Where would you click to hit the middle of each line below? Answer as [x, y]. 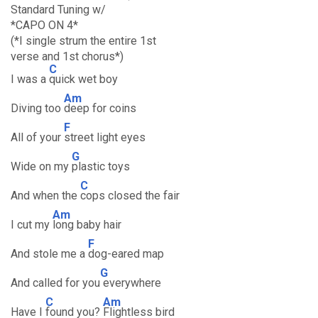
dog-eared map [126, 254]
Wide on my [41, 166]
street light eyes [105, 137]
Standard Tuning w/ [58, 10]
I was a [30, 79]
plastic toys [101, 166]
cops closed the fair [130, 196]
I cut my [32, 225]
